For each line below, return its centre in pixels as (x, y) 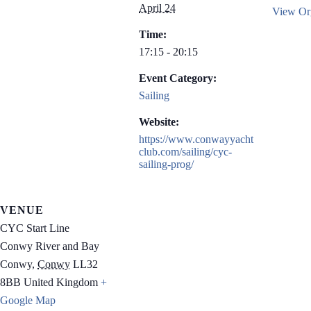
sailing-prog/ (166, 164)
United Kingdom (61, 282)
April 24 (157, 8)
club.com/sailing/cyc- (185, 152)
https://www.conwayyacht (196, 139)
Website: (159, 122)
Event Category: (178, 78)
